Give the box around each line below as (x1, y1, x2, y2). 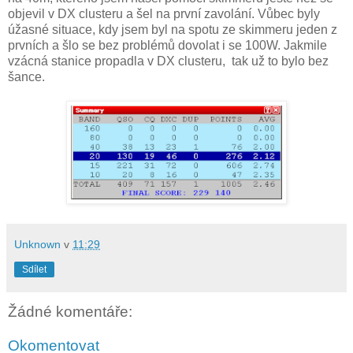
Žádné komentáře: (8, 303, 132, 320)
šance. (8, 69, 45, 84)
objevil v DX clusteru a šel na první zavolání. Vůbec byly (8, 6, 320, 20)
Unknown (14, 237, 61, 251)
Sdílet (22, 263, 46, 275)
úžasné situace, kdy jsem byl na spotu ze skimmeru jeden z (8, 22, 337, 36)
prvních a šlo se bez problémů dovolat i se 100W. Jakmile (8, 38, 327, 52)
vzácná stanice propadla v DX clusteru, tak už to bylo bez (8, 54, 329, 68)
